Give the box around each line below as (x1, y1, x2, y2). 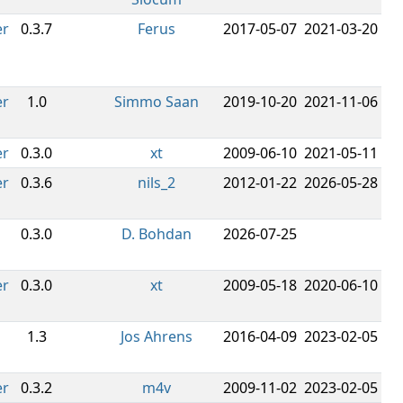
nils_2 (138, 173, 175, 193)
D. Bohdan (121, 224, 192, 244)
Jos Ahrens (121, 327, 193, 346)
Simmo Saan (114, 92, 199, 112)
